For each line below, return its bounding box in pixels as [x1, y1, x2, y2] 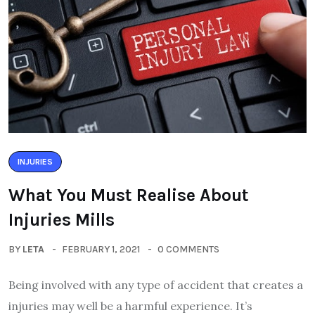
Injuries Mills [8, 209, 115, 230]
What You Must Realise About [8, 184, 249, 205]
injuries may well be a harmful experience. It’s [8, 298, 252, 313]
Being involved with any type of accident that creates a [8, 277, 303, 292]
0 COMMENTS [157, 243, 219, 255]
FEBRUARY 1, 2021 [62, 243, 140, 255]
